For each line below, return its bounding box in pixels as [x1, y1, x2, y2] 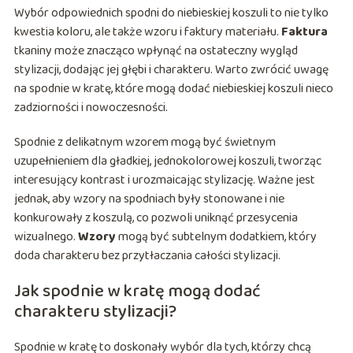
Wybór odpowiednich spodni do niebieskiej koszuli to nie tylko [13, 3, 329, 24]
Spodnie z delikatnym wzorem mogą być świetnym [13, 132, 276, 153]
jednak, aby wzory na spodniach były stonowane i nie [13, 189, 284, 210]
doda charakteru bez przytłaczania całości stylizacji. [13, 246, 281, 266]
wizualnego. [13, 227, 78, 247]
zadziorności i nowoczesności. [13, 98, 168, 118]
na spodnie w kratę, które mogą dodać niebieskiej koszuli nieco [13, 79, 333, 99]
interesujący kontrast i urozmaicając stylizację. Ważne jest [13, 170, 315, 191]
